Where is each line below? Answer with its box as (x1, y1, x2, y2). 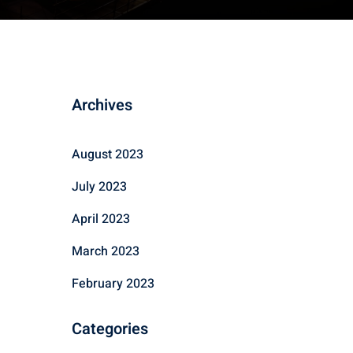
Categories (72, 318, 148, 340)
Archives (72, 94, 132, 117)
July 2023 (72, 177, 127, 196)
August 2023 (72, 145, 143, 164)
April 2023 (72, 210, 130, 229)
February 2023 (72, 274, 154, 293)
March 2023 (72, 242, 139, 261)
